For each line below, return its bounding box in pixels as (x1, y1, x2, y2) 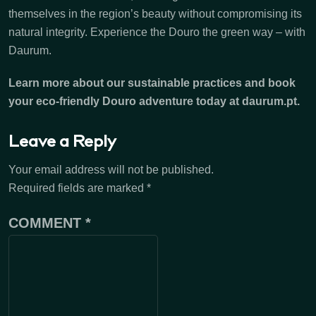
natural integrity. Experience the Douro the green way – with (8, 26, 305, 39)
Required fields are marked (8, 182, 147, 195)
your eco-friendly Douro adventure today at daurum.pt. (8, 95, 300, 108)
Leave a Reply (8, 132, 116, 154)
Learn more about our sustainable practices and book (8, 77, 296, 90)
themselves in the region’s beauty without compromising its (8, 8, 302, 20)
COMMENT (8, 215, 85, 231)
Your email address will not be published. (8, 164, 214, 176)
